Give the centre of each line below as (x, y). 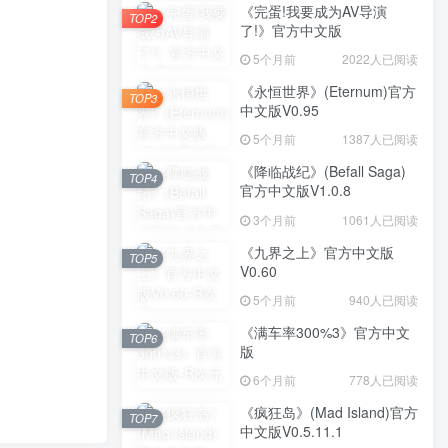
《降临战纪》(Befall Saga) (323, 171)
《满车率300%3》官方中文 (325, 331)
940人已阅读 (383, 299)
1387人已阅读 (380, 139)
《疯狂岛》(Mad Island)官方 (329, 411)
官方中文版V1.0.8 (295, 190)
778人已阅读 (383, 379)
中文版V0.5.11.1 (291, 430)
